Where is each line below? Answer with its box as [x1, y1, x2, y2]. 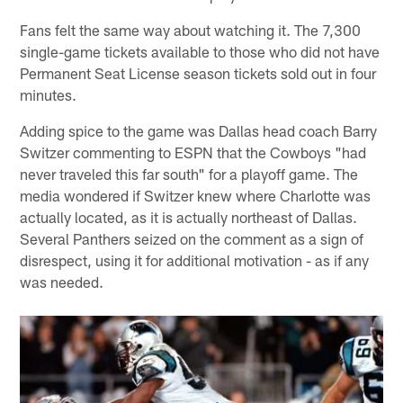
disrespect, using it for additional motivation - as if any [20, 250, 370, 269]
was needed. [20, 272, 104, 291]
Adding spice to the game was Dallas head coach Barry [20, 121, 378, 139]
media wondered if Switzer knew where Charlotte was [20, 185, 372, 204]
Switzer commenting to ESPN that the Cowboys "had [20, 142, 367, 161]
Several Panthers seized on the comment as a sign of [20, 228, 364, 247]
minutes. [20, 85, 77, 103]
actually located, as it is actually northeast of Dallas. [20, 207, 358, 226]
